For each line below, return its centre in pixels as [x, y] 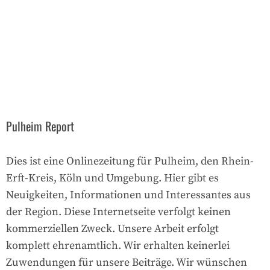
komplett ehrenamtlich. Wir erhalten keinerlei [118, 245]
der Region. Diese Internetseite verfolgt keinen [118, 212]
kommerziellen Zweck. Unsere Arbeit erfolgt [112, 228]
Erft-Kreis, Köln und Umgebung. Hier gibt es [112, 178]
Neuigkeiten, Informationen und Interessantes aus [128, 195]
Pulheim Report [40, 126]
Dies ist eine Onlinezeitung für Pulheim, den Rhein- [130, 161]
